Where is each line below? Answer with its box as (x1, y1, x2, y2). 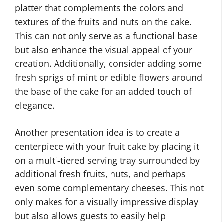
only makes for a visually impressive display (15, 196, 198, 208)
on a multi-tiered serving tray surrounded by (15, 154, 200, 166)
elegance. (15, 99, 55, 111)
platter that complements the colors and (15, 2, 183, 14)
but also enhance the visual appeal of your (15, 44, 192, 56)
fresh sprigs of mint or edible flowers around (15, 71, 202, 84)
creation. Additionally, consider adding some (15, 57, 202, 70)
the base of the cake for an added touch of (15, 85, 192, 98)
